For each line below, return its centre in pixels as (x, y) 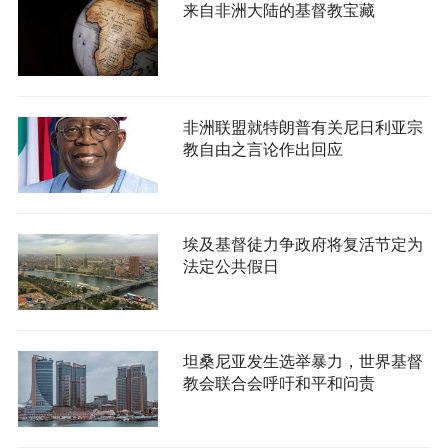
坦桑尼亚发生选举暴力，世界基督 (302, 362)
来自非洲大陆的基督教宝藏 (278, 11)
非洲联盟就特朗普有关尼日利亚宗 (302, 128)
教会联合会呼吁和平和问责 (278, 384)
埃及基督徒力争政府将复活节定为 (302, 245)
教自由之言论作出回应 (262, 150)
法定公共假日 (230, 267)
